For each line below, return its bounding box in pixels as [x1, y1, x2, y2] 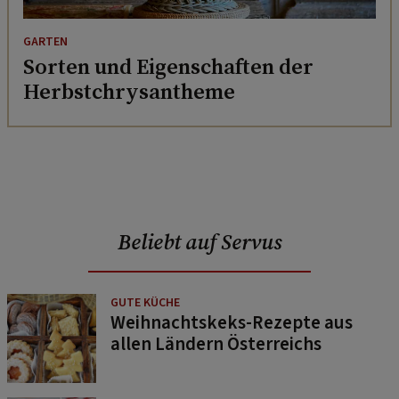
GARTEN [23, 32, 68, 51]
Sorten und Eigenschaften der [23, 51, 313, 81]
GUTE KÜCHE [110, 293, 180, 312]
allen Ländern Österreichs [110, 330, 322, 357]
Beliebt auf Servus [118, 226, 281, 256]
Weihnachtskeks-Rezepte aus [110, 308, 353, 336]
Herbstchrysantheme [23, 76, 235, 106]
